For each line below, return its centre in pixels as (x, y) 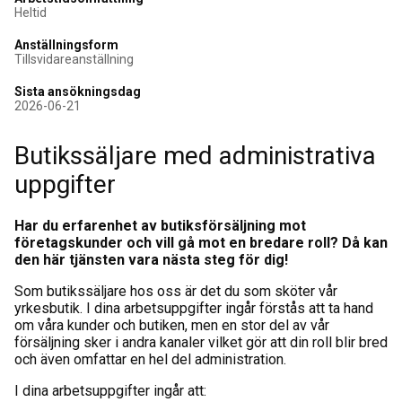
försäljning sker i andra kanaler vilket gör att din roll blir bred (201, 342)
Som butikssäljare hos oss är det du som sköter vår (176, 291)
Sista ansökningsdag (78, 92)
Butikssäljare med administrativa (195, 156)
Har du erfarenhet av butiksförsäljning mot (160, 226)
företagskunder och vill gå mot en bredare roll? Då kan (201, 243)
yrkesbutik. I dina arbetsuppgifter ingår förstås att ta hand (194, 308)
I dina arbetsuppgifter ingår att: (110, 391)
